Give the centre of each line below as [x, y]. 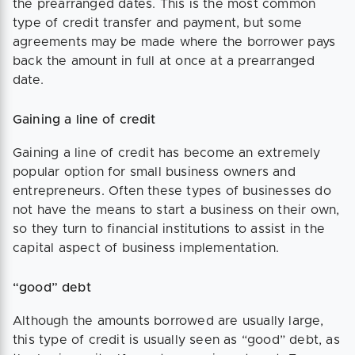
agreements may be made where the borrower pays [174, 42]
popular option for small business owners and [154, 172]
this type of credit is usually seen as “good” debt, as [176, 340]
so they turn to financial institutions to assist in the [169, 229]
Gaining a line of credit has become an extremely [167, 153]
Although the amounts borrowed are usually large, [168, 321]
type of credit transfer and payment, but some [158, 23]
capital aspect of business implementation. [150, 248]
